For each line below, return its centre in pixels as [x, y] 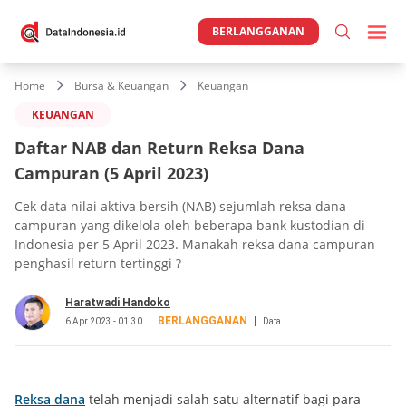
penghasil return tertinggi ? [98, 263]
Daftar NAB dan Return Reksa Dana [159, 147]
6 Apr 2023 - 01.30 [104, 321]
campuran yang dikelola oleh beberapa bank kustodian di [190, 225]
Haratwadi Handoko [118, 302]
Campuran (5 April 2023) [111, 173]
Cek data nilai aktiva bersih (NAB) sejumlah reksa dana [180, 206]
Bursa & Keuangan [121, 86]
